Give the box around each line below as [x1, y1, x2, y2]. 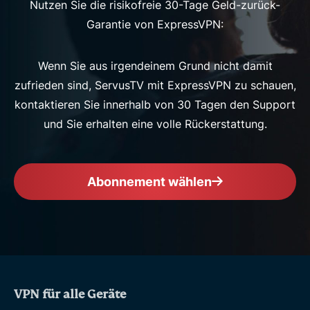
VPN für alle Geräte [14, 287, 126, 302]
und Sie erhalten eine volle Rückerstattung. [43, 117, 267, 131]
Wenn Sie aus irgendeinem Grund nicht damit [37, 59, 273, 73]
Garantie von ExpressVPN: [86, 17, 224, 32]
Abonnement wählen [87, 174, 212, 190]
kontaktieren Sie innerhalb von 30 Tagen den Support [15, 98, 295, 112]
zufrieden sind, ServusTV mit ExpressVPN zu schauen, [14, 78, 296, 93]
